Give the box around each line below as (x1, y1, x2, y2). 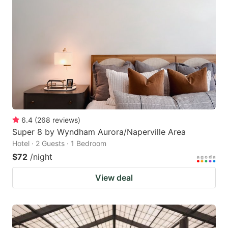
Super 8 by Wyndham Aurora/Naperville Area (12, 126, 186, 137)
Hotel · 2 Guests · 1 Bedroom (12, 138, 106, 148)
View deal (95, 172, 133, 183)
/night (30, 151, 52, 162)
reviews (52, 115, 78, 124)
